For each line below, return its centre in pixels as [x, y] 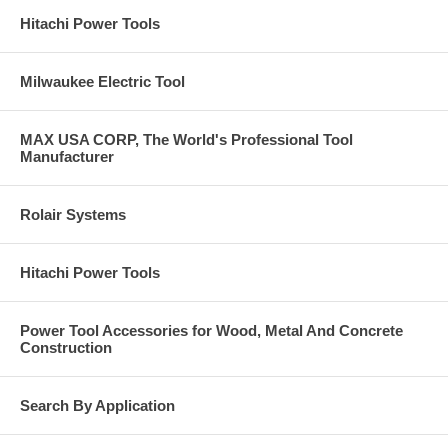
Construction [66, 347]
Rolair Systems [73, 214]
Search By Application [97, 405]
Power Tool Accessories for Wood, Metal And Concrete [211, 330]
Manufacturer [67, 156]
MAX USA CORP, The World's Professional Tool [186, 139]
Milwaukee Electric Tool [102, 81]
